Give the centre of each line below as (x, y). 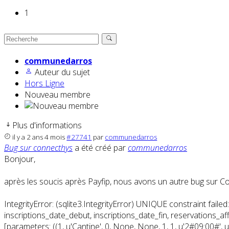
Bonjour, (20, 159)
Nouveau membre (58, 95)
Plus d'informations (47, 125)
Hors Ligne (44, 84)
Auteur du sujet (62, 72)
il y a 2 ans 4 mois (39, 137)
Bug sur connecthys (38, 148)
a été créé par (100, 148)
